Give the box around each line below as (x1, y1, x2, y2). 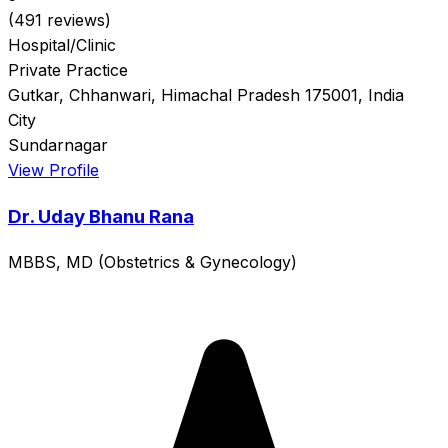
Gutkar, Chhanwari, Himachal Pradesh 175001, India (8, 85, 404, 106)
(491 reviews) (8, 10, 111, 31)
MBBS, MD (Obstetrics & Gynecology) (8, 251, 297, 272)
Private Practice (8, 60, 128, 81)
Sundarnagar (8, 135, 108, 156)
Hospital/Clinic (8, 35, 116, 56)
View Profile (8, 160, 99, 181)
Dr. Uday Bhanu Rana (8, 205, 194, 229)
